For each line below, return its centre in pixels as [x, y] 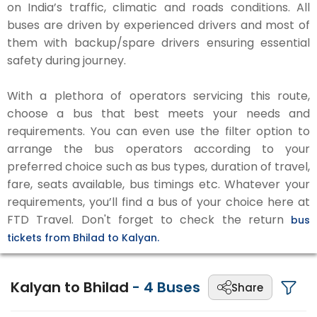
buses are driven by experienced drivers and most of [158, 25]
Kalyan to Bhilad [71, 287]
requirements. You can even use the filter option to [158, 131]
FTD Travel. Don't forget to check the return [149, 220]
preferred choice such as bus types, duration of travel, [158, 167]
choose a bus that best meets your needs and [158, 114]
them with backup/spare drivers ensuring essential [158, 43]
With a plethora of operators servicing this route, [158, 96]
